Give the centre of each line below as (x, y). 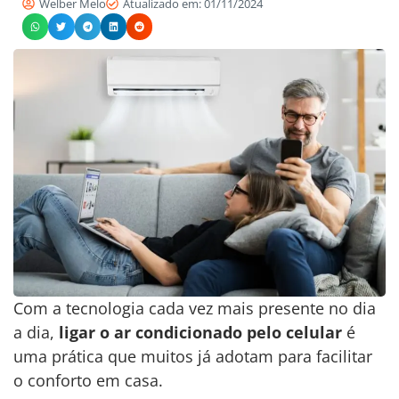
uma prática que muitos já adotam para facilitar (193, 357)
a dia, (36, 333)
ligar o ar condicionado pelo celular (200, 333)
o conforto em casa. (90, 381)
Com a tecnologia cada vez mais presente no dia (195, 309)
